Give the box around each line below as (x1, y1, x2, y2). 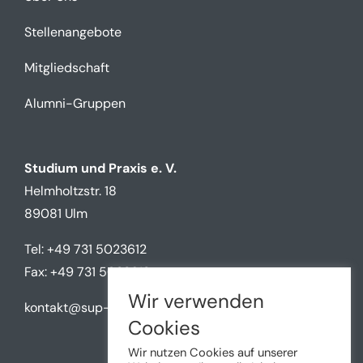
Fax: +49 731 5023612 (23, 263, 150, 281)
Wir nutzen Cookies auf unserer (128, 344, 297, 361)
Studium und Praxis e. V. (23, 160, 177, 177)
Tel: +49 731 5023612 (23, 241, 147, 258)
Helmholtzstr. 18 (23, 182, 117, 200)
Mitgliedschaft (23, 59, 109, 77)
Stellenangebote (23, 23, 122, 41)
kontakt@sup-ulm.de (23, 299, 150, 317)
